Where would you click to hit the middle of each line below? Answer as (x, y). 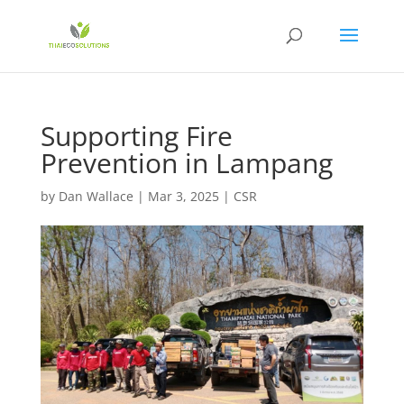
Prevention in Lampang (186, 163)
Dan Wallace (96, 196)
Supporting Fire (136, 136)
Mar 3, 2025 (183, 196)
